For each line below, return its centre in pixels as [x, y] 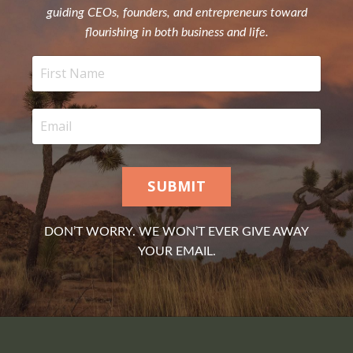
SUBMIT [176, 186]
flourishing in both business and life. [176, 32]
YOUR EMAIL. [176, 251]
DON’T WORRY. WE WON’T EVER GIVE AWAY [176, 231]
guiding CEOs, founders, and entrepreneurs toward [176, 12]
